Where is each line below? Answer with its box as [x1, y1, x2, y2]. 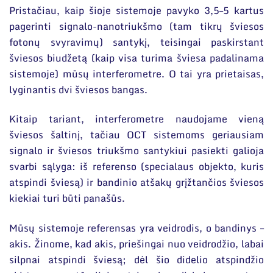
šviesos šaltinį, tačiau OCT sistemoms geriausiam [9, 127, 264, 143]
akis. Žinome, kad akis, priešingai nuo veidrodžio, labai [9, 235, 264, 252]
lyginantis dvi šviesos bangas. [9, 81, 147, 97]
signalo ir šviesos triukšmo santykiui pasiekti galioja [9, 143, 264, 159]
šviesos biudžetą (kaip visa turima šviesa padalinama [9, 49, 264, 66]
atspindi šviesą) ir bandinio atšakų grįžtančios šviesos [9, 174, 264, 191]
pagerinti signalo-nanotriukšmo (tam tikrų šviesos [9, 18, 264, 34]
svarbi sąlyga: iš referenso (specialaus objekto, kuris [9, 158, 264, 175]
